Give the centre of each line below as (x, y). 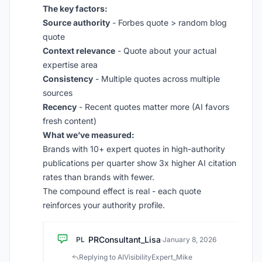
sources (58, 93)
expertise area (70, 65)
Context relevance (79, 51)
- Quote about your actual (166, 51)
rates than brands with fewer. (99, 177)
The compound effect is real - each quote (122, 191)
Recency (60, 107)
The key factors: (75, 8)
